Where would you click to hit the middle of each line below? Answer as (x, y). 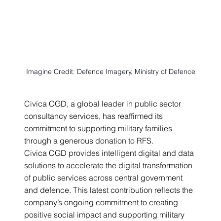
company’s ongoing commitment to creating (102, 202)
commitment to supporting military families (99, 128)
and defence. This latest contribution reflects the (110, 190)
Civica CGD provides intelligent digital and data (110, 153)
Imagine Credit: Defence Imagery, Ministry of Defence (110, 71)
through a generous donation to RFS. (89, 140)
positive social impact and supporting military (106, 214)
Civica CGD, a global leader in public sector (104, 103)
